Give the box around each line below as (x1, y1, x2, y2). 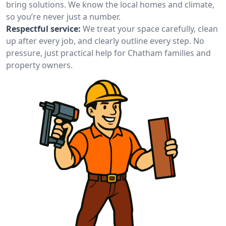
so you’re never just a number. (6, 11, 121, 22)
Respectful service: (6, 23, 81, 34)
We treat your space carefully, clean (83, 23, 218, 34)
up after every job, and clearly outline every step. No (6, 35, 204, 46)
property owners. (6, 60, 73, 71)
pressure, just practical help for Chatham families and (6, 47, 211, 59)
